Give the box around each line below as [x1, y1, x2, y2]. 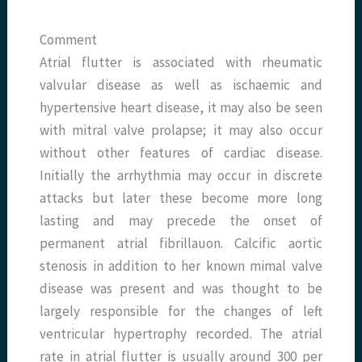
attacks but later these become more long [40, 189, 322, 208]
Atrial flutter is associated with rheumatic [40, 53, 322, 72]
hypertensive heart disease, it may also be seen [40, 99, 322, 117]
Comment [40, 31, 98, 49]
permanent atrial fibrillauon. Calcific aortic [40, 234, 322, 253]
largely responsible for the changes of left [40, 302, 322, 321]
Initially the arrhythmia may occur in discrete [40, 166, 322, 185]
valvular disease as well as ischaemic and [40, 76, 322, 95]
